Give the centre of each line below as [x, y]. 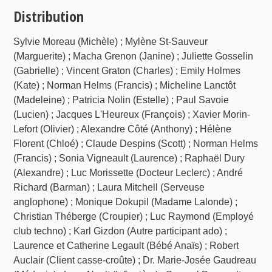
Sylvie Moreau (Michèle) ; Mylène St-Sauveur [111, 41]
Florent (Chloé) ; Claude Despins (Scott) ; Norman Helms [136, 143]
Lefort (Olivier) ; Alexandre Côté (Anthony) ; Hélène [123, 129]
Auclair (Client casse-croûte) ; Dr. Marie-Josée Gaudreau [135, 260]
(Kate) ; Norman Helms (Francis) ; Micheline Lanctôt [125, 85]
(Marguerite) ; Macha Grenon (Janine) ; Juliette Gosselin [134, 56]
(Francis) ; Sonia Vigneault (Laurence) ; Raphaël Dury [129, 158]
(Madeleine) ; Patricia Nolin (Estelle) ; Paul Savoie [121, 100]
